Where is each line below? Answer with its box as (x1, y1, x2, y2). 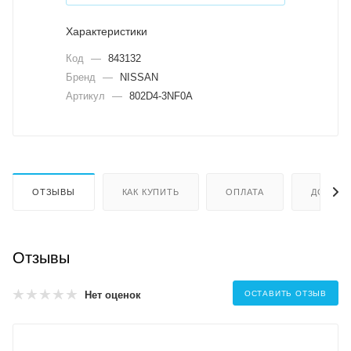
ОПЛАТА (226, 187, 265, 197)
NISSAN (120, 71, 158, 84)
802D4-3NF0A (129, 90, 193, 103)
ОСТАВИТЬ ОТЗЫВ (244, 289, 327, 299)
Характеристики (66, 25, 147, 38)
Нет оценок (85, 288, 141, 301)
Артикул (66, 90, 108, 103)
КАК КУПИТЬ (121, 187, 179, 197)
